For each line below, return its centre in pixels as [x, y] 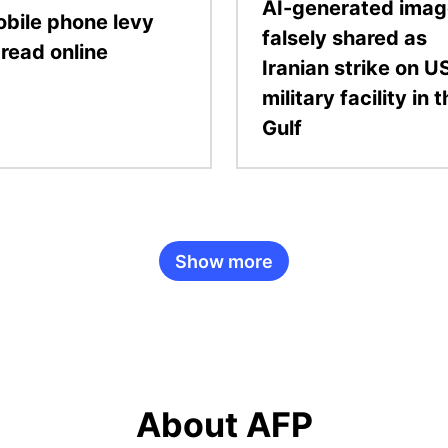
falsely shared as [344, 38]
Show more [224, 261]
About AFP [224, 425]
